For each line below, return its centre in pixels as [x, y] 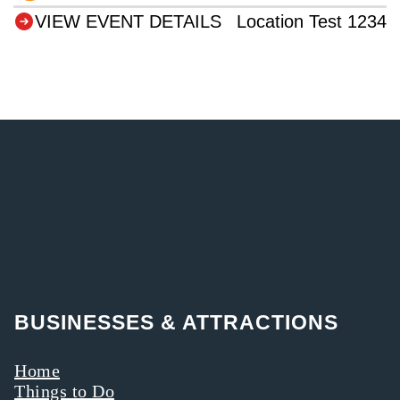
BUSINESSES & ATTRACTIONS [176, 322]
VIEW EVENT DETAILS [128, 21]
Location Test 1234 [312, 21]
